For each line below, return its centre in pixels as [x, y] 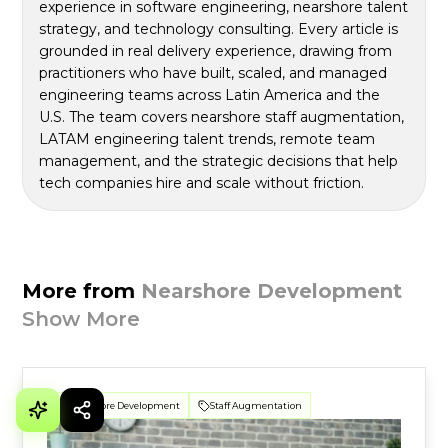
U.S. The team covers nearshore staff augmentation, [222, 117]
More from [82, 291]
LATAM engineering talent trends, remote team [207, 139]
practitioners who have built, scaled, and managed [213, 73]
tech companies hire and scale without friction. [202, 183]
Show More [81, 319]
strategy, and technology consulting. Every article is [219, 29]
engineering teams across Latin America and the [210, 95]
